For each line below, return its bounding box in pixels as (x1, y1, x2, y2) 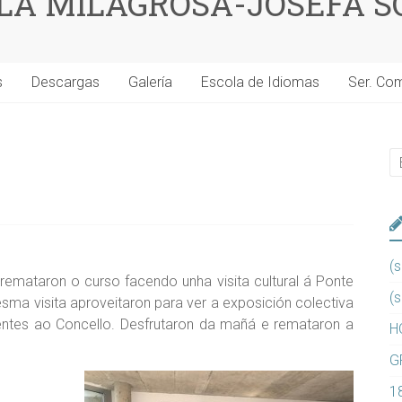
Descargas (31, 74, 100, 92)
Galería (128, 74, 172, 92)
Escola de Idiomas (201, 74, 319, 92)
